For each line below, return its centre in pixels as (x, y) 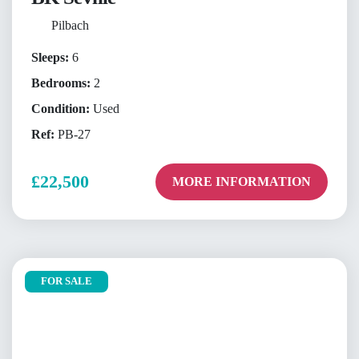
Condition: (61, 109)
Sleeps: (50, 58)
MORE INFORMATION (241, 182)
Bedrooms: (61, 83)
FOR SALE (67, 281)
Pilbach (70, 26)
